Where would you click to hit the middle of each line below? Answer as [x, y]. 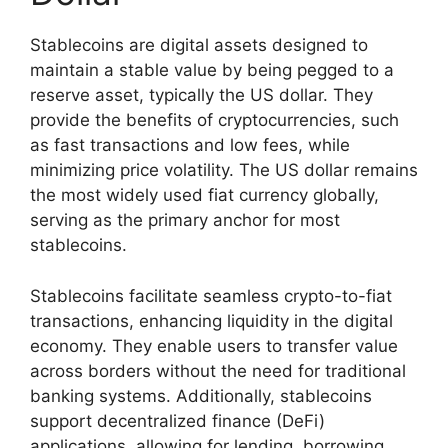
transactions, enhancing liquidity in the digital [211, 320]
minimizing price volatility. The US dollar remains [224, 170]
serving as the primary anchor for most [185, 220]
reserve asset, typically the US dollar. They [201, 95]
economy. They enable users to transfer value [214, 345]
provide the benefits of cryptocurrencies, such [214, 120]
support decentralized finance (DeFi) [177, 420]
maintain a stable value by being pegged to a [212, 70]
